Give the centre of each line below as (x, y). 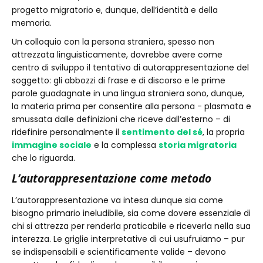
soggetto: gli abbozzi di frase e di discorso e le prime (119, 80)
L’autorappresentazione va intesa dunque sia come (117, 200)
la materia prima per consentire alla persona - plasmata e (131, 106)
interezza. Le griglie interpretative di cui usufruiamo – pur (128, 239)
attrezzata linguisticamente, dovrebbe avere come (117, 55)
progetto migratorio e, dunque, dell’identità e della (115, 10)
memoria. (35, 23)
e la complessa (125, 145)
